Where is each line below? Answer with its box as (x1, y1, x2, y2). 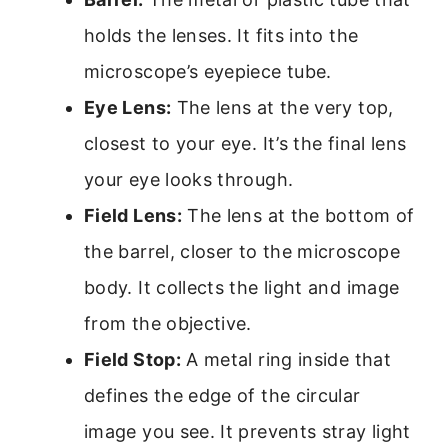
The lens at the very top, (171, 96, 394, 118)
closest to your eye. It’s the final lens (84, 132, 407, 154)
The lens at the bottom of (181, 204, 415, 226)
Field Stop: (84, 348, 181, 370)
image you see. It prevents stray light (84, 420, 411, 442)
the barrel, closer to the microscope (84, 240, 400, 262)
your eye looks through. (84, 168, 294, 190)
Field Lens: (84, 204, 182, 226)
